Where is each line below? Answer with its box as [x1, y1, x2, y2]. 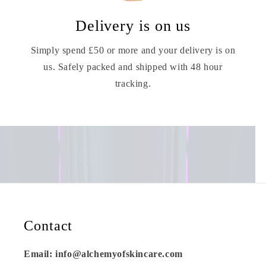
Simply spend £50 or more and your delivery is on [30, 45, 236, 56]
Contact [24, 218, 73, 234]
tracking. [115, 78, 151, 89]
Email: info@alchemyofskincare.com [24, 249, 183, 259]
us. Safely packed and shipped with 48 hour [43, 62, 223, 72]
